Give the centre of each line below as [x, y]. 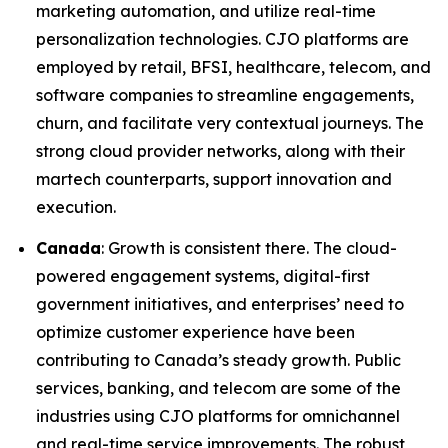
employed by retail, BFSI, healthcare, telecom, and [233, 66]
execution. [76, 206]
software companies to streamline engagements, [225, 94]
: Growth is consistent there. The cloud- [249, 248]
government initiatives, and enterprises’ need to [220, 304]
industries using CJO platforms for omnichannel [218, 416]
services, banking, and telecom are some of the [218, 388]
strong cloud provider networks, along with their [220, 150]
